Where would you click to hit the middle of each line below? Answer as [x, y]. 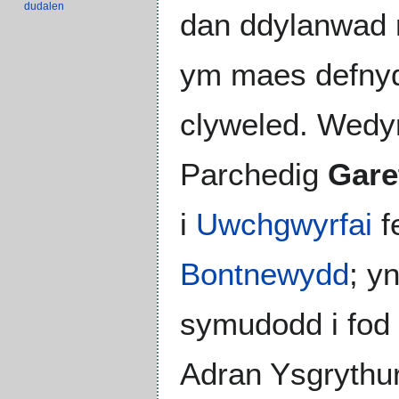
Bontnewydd [265, 273]
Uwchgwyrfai [284, 224]
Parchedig [254, 174]
